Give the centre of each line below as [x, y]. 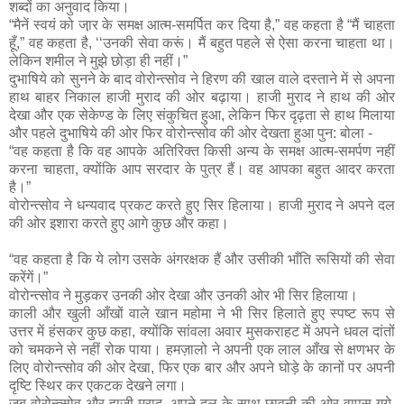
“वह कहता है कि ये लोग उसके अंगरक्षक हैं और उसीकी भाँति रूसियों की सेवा [202, 259]
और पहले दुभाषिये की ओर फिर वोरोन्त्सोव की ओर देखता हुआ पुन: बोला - [191, 133]
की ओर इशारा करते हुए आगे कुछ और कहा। [119, 223]
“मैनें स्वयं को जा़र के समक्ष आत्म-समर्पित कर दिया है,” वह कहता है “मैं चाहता [202, 24]
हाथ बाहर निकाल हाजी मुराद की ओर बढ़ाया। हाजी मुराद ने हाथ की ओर [202, 96]
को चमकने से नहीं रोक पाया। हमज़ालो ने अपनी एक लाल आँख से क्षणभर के [202, 349]
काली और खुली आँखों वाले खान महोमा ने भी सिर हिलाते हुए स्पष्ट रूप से [202, 313]
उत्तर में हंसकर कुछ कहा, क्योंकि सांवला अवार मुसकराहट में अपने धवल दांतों [202, 331]
